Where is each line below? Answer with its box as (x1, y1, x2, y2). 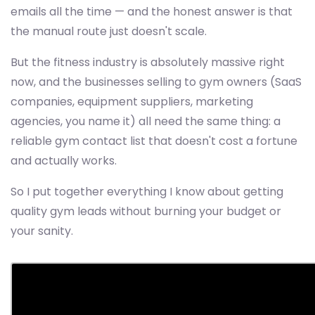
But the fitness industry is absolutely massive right (11, 54, 285, 71)
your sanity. (11, 223, 73, 240)
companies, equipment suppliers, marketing (11, 94, 253, 110)
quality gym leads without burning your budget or (11, 203, 281, 220)
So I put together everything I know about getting (11, 184, 283, 200)
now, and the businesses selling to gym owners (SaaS (11, 74, 302, 91)
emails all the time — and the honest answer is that (11, 4, 292, 20)
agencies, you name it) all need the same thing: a (11, 113, 281, 130)
